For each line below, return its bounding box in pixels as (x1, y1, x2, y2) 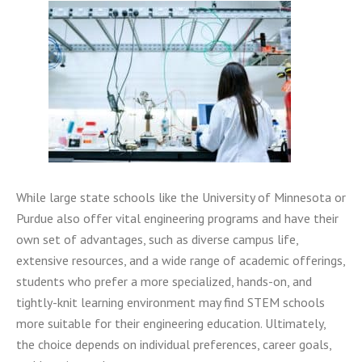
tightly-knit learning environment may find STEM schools (16, 294, 325, 311)
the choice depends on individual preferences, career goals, (16, 336, 331, 353)
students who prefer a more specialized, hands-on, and (16, 273, 312, 290)
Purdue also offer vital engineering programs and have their (16, 210, 339, 227)
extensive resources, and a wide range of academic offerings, (16, 252, 345, 269)
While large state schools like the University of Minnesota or (16, 189, 346, 206)
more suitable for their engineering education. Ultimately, (16, 315, 326, 332)
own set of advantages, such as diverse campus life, (16, 231, 298, 248)
